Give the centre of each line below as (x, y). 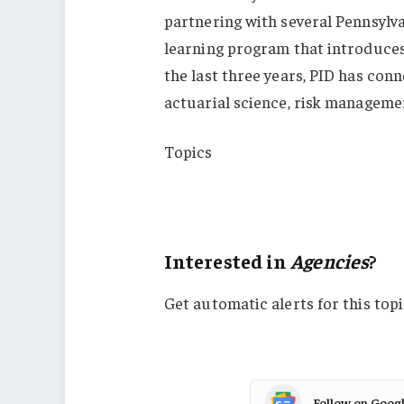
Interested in (227, 260)
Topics (188, 151)
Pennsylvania (219, 206)
